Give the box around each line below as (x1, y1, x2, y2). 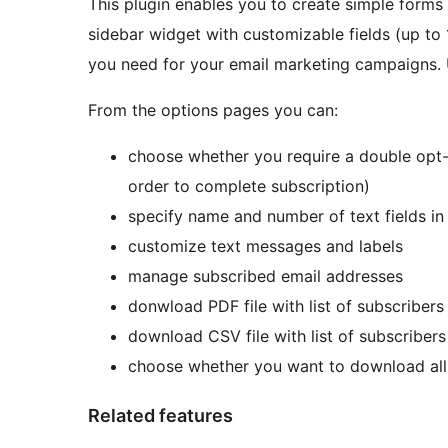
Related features (88, 405, 233, 427)
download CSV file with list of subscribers (128, 326, 446, 347)
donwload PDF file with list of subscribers (128, 296, 444, 317)
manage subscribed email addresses (128, 266, 403, 287)
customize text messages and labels (128, 236, 403, 257)
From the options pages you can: (88, 100, 338, 121)
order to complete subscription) (128, 176, 370, 197)
